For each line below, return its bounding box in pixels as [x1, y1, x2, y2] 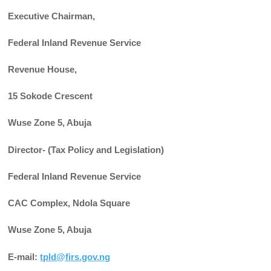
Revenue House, [8, 64, 77, 74]
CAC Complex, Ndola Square [8, 198, 131, 209]
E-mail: [8, 251, 41, 262]
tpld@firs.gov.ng [40, 251, 111, 262]
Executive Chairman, [8, 10, 96, 21]
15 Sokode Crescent [8, 91, 93, 102]
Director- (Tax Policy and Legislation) [8, 144, 165, 155]
